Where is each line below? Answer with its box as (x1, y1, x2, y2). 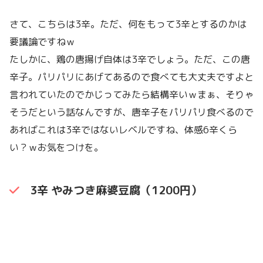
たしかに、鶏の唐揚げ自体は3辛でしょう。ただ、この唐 (9, 52, 250, 66)
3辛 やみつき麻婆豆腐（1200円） (29, 182, 202, 198)
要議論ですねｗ (9, 35, 75, 48)
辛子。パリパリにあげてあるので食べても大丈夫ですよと (9, 70, 254, 83)
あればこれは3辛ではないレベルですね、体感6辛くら (9, 123, 237, 136)
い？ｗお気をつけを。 (9, 140, 103, 154)
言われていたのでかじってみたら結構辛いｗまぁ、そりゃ (9, 87, 254, 101)
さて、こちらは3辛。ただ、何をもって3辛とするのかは (9, 17, 247, 31)
